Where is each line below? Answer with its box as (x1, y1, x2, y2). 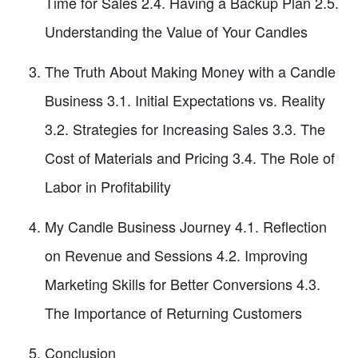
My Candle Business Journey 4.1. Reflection (45, 216, 327, 237)
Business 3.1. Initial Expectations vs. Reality (45, 89, 325, 111)
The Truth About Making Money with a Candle (45, 61, 336, 82)
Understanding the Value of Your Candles (45, 21, 308, 42)
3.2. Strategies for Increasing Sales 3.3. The (45, 118, 325, 140)
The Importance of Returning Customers (45, 302, 302, 324)
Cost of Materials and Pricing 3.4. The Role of (45, 147, 335, 169)
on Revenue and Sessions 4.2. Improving (45, 245, 308, 266)
